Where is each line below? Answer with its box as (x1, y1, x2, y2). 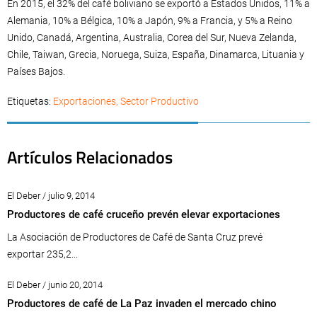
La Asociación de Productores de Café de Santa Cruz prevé (7, 231, 263, 243)
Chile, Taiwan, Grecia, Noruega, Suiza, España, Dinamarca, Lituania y (7, 48, 304, 60)
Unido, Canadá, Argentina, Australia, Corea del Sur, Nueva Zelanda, (7, 31, 296, 43)
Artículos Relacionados (7, 144, 173, 170)
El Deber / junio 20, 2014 (7, 279, 103, 290)
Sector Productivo (120, 95, 199, 107)
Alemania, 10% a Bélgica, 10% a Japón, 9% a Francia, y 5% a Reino (7, 14, 292, 26)
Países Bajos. (7, 65, 65, 77)
